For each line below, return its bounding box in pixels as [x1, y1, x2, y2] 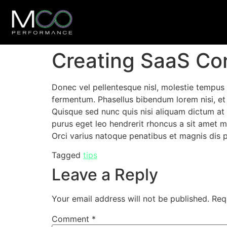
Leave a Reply [52, 165, 158, 185]
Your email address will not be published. [52, 194, 209, 204]
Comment [52, 214, 92, 224]
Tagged [52, 150, 83, 161]
